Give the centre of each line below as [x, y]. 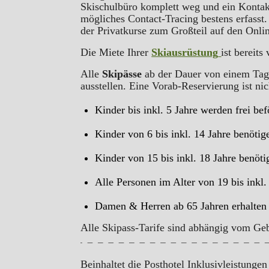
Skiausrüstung [185, 52]
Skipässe [122, 74]
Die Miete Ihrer [116, 52]
